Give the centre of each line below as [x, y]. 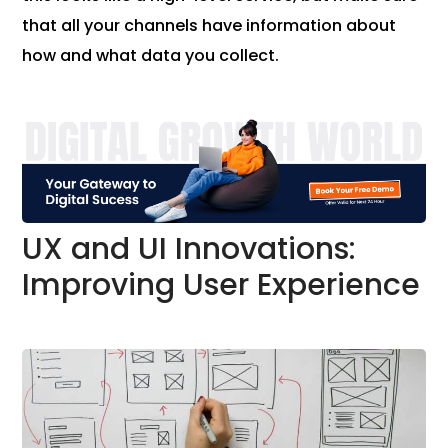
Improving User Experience [221, 285]
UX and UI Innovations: [189, 249]
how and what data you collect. [151, 55]
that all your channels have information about [209, 25]
